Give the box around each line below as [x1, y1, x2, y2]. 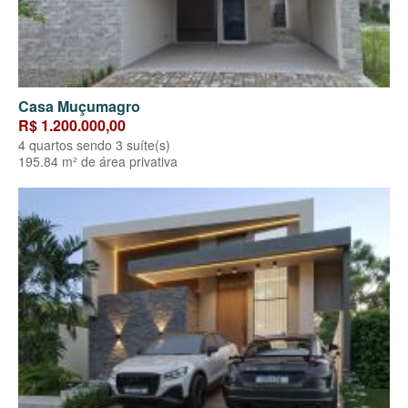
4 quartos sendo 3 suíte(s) [18, 136, 170, 155]
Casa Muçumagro [18, 96, 140, 117]
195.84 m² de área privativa [18, 152, 178, 171]
